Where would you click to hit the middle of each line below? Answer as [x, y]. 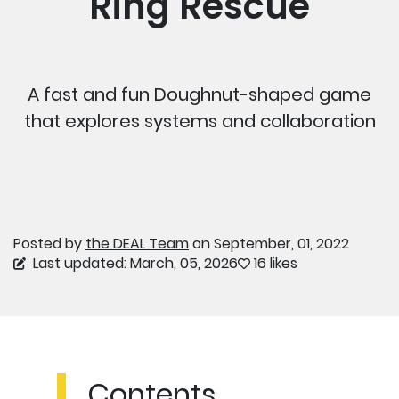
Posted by [49, 243]
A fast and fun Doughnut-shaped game [199, 94]
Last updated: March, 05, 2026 [134, 263]
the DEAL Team [137, 243]
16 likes [276, 263]
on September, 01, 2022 [269, 243]
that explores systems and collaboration [199, 121]
